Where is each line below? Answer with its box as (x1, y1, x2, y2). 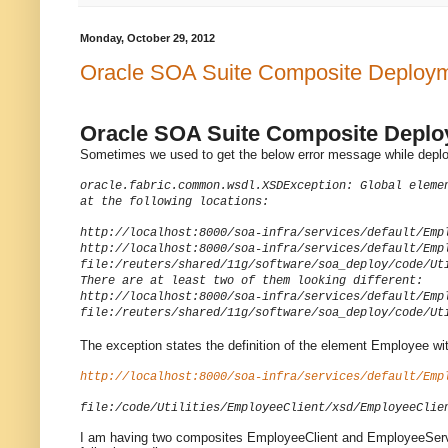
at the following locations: (80, 194, 269, 209)
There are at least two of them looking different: (80, 273, 423, 288)
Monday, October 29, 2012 (80, 31, 215, 44)
